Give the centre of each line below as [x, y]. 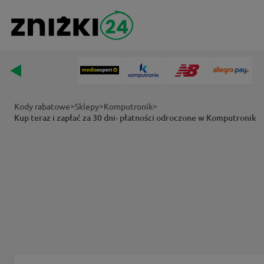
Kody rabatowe [42, 106]
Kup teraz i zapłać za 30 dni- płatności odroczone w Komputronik [135, 118]
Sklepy [87, 106]
